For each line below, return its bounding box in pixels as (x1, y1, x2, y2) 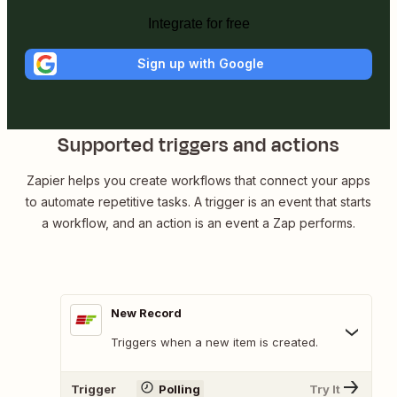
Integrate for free (147, 15, 250, 31)
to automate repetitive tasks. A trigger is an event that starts (26, 193, 371, 209)
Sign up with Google (136, 56, 264, 72)
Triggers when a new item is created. (111, 334, 318, 349)
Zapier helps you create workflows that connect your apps (27, 172, 370, 188)
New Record (111, 305, 182, 320)
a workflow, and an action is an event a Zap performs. (42, 214, 355, 230)
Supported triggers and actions (58, 130, 339, 160)
